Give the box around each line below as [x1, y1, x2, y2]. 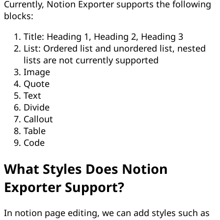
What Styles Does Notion [4, 159, 168, 178]
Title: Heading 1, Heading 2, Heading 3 [24, 30, 183, 43]
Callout [24, 113, 53, 125]
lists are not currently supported [24, 54, 159, 66]
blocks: [4, 10, 33, 22]
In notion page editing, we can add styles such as [4, 207, 210, 219]
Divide [24, 101, 50, 113]
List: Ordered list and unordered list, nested [24, 42, 206, 55]
